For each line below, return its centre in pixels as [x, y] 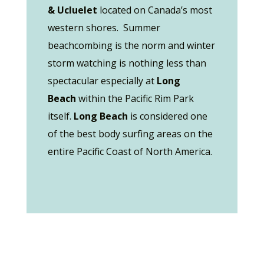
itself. [60, 116]
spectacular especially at [102, 81]
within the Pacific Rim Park [136, 98]
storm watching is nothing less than [127, 63]
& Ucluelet [73, 10]
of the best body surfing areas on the [130, 134]
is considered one [169, 116]
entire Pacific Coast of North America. [130, 151]
